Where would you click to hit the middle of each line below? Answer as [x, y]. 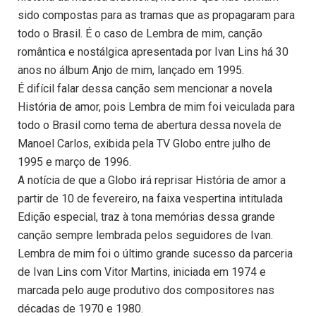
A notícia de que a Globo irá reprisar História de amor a [152, 181]
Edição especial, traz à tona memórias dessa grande [146, 217]
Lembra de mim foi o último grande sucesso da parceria [155, 254]
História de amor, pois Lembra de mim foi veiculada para [156, 107]
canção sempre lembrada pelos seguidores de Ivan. [145, 236]
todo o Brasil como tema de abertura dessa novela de [150, 126]
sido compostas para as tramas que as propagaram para [156, 16]
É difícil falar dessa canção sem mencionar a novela [145, 89]
